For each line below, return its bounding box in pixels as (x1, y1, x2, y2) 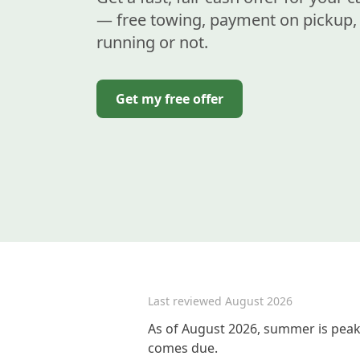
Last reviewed (148, 293, 225, 309)
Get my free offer (116, 90, 223, 108)
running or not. (96, 31, 208, 53)
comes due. (148, 339, 218, 357)
